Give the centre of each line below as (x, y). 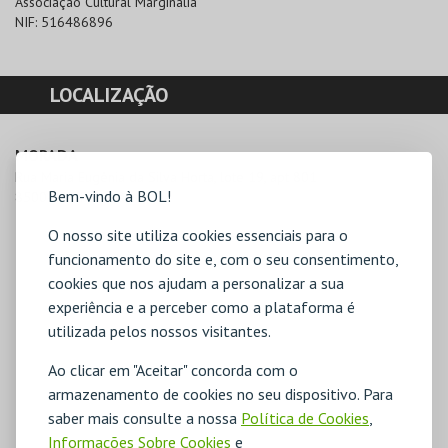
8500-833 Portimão (74, 197)
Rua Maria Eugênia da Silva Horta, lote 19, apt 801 (166, 177)
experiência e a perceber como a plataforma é (201, 306)
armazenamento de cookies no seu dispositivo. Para (220, 393)
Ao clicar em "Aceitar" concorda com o (173, 369)
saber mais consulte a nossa (144, 417)
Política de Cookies (305, 417)
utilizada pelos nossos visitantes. (159, 330)
